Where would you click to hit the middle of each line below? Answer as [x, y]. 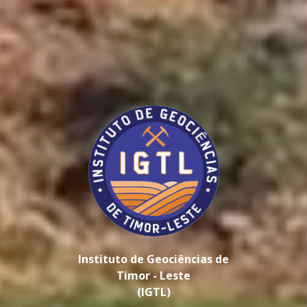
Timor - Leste [153, 275]
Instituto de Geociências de [153, 259]
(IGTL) [153, 292]
